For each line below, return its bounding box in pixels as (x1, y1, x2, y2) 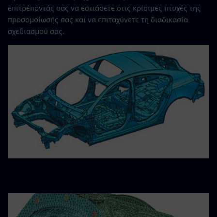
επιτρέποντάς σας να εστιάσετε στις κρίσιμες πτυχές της (8, 3, 201, 13)
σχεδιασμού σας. (8, 27, 65, 36)
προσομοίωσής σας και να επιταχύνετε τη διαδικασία (8, 15, 188, 25)
